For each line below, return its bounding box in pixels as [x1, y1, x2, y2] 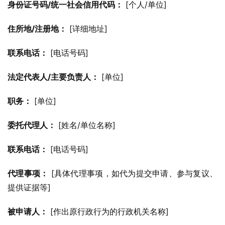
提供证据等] [8, 182, 51, 192]
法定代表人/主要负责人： [8, 72, 99, 82]
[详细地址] [67, 24, 107, 34]
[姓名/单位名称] [56, 120, 116, 130]
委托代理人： [8, 120, 56, 130]
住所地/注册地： [8, 24, 67, 34]
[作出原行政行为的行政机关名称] [48, 206, 169, 216]
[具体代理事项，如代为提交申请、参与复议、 [48, 168, 218, 178]
